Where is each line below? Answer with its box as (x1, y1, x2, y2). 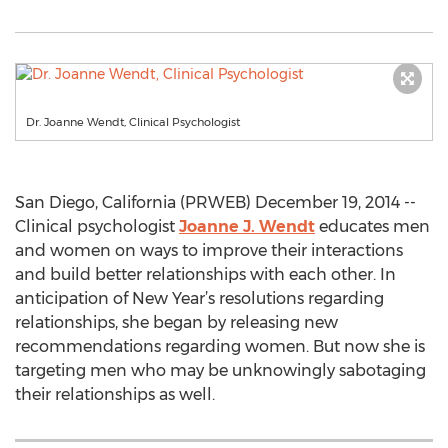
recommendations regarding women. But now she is (15, 337, 425, 356)
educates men (315, 217, 430, 236)
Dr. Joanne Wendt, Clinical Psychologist (26, 115, 240, 129)
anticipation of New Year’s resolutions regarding (15, 289, 384, 308)
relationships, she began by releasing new (15, 313, 338, 332)
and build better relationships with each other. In (15, 265, 396, 284)
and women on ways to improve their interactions (15, 241, 403, 260)
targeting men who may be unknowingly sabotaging (15, 361, 426, 380)
